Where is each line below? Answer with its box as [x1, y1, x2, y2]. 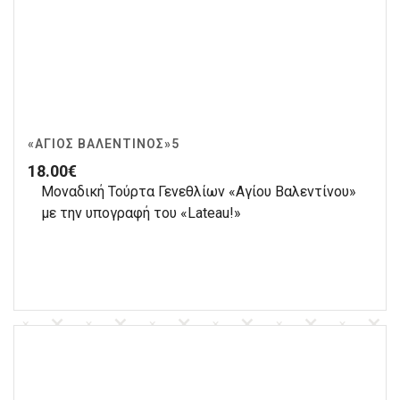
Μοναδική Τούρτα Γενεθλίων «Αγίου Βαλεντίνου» [41, 182, 356, 200]
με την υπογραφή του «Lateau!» [41, 204, 241, 221]
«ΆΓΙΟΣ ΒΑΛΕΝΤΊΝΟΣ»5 [28, 136, 179, 151]
